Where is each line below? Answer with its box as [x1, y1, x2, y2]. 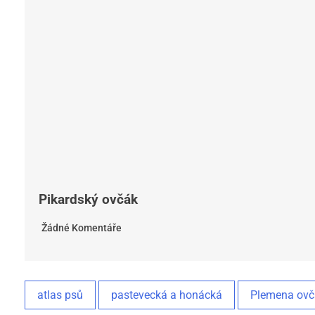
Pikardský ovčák [39, 191, 138, 208]
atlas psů [37, 288, 83, 302]
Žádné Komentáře [41, 222, 122, 234]
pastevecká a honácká [111, 288, 222, 302]
